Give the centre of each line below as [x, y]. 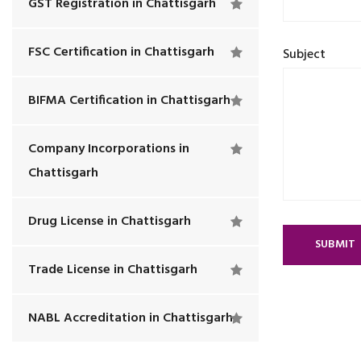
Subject [304, 55]
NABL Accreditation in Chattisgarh [131, 318]
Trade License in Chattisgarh [113, 270]
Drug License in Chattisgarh [110, 222]
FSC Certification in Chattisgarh [121, 52]
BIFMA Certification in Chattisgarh [129, 101]
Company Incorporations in [109, 149]
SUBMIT [335, 245]
